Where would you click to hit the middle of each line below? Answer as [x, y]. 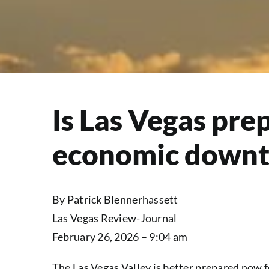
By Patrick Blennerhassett [115, 200]
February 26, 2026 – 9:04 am [120, 237]
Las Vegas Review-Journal [114, 218]
